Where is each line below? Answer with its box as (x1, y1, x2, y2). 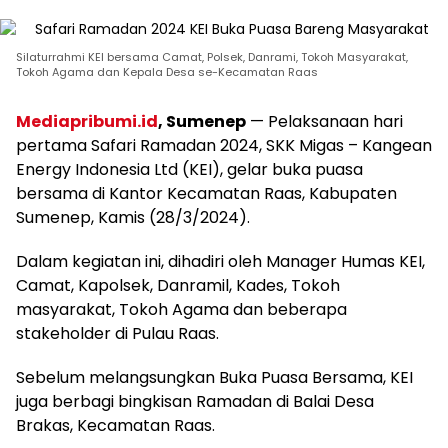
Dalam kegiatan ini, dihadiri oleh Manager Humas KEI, (16, 249, 425, 273)
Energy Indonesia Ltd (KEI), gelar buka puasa (16, 157, 363, 181)
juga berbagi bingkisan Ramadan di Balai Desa (16, 389, 374, 413)
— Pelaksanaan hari (246, 109, 403, 133)
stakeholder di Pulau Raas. (16, 321, 219, 345)
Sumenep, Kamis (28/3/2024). (16, 205, 250, 229)
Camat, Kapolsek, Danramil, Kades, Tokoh (16, 273, 340, 297)
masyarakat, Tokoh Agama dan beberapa (16, 297, 347, 321)
